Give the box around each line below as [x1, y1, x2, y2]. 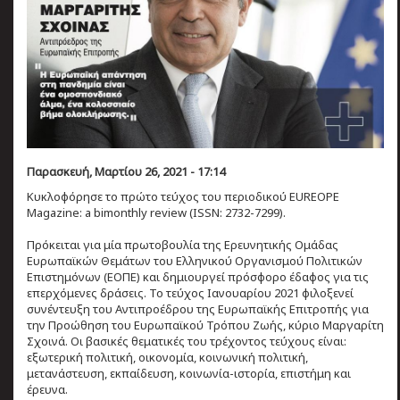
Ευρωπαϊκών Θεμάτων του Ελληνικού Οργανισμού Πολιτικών [27, 253, 362, 270]
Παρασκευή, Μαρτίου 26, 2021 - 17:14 [27, 163, 225, 180]
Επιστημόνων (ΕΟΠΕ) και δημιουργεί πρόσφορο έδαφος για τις [27, 269, 369, 286]
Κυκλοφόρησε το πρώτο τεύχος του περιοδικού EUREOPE [27, 188, 339, 205]
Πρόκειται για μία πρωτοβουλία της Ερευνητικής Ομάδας [27, 237, 338, 254]
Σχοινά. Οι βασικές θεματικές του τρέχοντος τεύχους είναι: [27, 333, 346, 350]
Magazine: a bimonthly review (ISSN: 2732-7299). [27, 204, 286, 221]
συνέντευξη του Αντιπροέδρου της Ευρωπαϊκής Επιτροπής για [27, 301, 369, 318]
